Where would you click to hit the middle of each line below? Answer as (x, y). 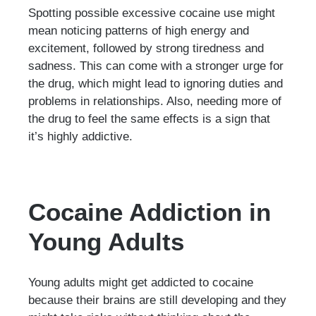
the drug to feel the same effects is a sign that (149, 118)
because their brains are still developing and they (157, 299)
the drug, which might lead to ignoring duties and (156, 83)
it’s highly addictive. (80, 136)
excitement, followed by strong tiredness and (146, 48)
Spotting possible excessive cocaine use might (152, 12)
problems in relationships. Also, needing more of (155, 101)
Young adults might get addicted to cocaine (141, 282)
